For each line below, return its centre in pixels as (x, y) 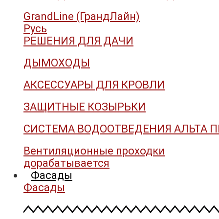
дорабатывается (66, 163)
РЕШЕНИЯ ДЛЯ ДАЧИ (78, 41)
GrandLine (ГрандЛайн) (82, 16)
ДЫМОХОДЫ (57, 63)
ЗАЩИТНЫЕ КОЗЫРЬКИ (85, 107)
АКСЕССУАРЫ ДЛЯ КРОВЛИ (94, 85)
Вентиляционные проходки (94, 151)
